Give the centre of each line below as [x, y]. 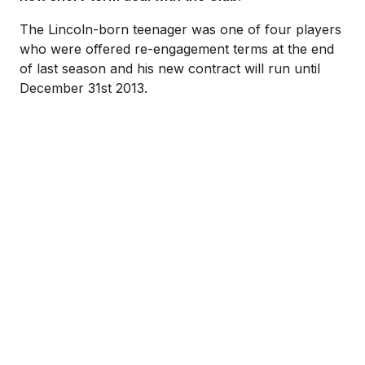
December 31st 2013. [84, 88]
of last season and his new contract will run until [170, 68]
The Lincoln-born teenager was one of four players [180, 29]
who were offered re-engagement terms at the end [177, 49]
